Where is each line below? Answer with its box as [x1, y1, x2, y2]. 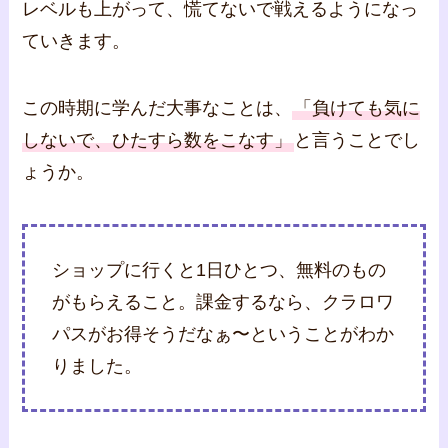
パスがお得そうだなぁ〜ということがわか [52, 324, 395, 345]
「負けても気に [294, 98, 421, 119]
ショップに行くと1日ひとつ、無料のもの [52, 260, 387, 281]
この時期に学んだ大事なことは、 [22, 98, 293, 119]
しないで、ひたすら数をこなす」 [22, 130, 293, 151]
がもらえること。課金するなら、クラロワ [52, 292, 395, 313]
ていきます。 [22, 30, 131, 51]
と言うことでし [294, 130, 421, 151]
